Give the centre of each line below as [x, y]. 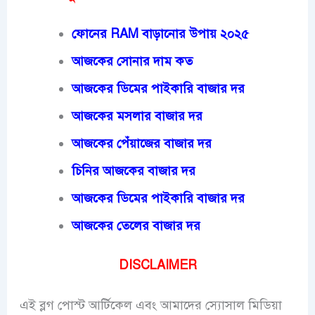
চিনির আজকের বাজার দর [135, 171]
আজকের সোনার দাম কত [134, 61]
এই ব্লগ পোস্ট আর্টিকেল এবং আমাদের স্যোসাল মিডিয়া [150, 306]
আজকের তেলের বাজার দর [136, 225]
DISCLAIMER [157, 265]
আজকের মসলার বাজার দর [139, 116]
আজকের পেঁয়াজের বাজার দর [143, 143]
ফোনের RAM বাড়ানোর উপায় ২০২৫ [160, 33]
